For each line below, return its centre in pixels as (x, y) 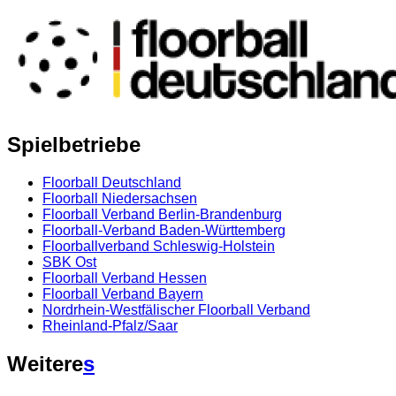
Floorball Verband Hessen (125, 278)
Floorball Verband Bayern (123, 293)
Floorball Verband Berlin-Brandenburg (162, 214)
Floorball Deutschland (112, 182)
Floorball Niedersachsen (120, 198)
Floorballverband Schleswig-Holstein (159, 246)
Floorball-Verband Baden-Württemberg (164, 230)
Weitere (45, 363)
